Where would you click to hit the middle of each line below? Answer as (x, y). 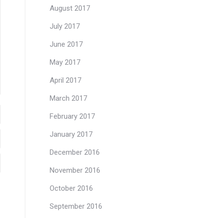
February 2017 (72, 116)
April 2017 (65, 80)
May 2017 (65, 62)
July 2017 (65, 26)
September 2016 (76, 206)
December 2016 (75, 152)
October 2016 (71, 188)
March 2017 (68, 98)
